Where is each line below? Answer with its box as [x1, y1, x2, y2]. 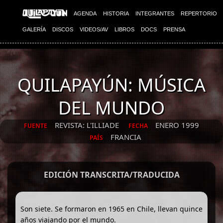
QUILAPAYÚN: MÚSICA [17, 73, 206, 97]
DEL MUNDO [58, 96, 165, 120]
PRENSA [163, 26, 185, 32]
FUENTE [24, 121, 47, 130]
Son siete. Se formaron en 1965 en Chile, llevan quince [20, 204, 203, 214]
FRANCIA [110, 131, 141, 142]
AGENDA [74, 10, 97, 16]
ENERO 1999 [155, 120, 199, 130]
